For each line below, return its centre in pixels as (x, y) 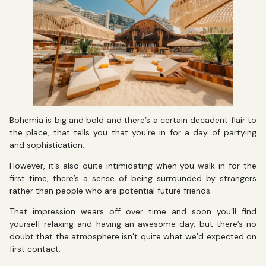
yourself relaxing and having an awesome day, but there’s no (133, 224)
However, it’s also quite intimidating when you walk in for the (133, 166)
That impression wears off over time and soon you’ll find (133, 212)
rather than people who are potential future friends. (111, 191)
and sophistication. (48, 145)
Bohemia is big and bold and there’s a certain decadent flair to (133, 120)
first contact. (36, 249)
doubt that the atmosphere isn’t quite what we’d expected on (133, 237)
